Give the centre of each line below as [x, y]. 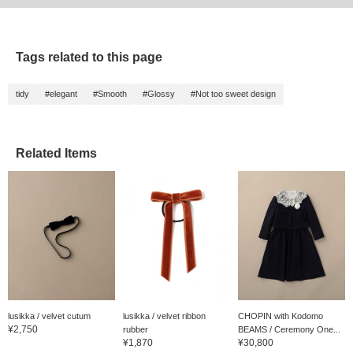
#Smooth [110, 94]
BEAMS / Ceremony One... [289, 329]
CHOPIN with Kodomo [280, 316]
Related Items [56, 154]
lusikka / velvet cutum [49, 316]
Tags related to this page [89, 58]
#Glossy [159, 94]
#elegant [61, 94]
